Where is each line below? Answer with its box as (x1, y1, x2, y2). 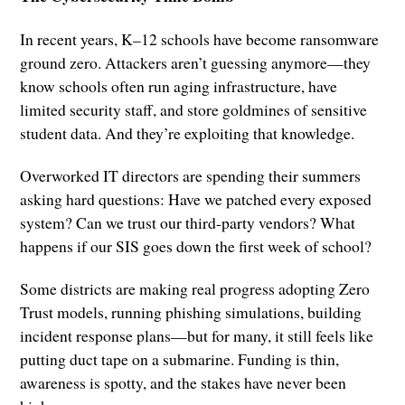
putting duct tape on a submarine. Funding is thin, (20, 347, 340, 370)
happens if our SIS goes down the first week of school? (20, 234, 372, 257)
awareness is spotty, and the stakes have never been (20, 371, 347, 393)
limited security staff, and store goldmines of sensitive (20, 98, 368, 120)
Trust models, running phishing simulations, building (20, 300, 363, 323)
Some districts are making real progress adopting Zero (20, 277, 371, 299)
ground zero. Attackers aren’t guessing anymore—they (20, 51, 372, 73)
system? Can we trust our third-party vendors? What (20, 211, 356, 233)
